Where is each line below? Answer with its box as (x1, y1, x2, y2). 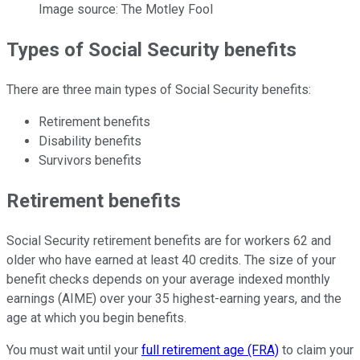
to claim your (279, 342, 354, 358)
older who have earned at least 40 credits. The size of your (6, 252, 336, 268)
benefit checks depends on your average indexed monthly (6, 272, 330, 288)
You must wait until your (6, 342, 141, 358)
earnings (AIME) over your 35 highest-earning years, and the (6, 291, 342, 307)
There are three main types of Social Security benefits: (6, 82, 311, 98)
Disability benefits (39, 133, 141, 149)
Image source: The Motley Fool (39, 2, 213, 18)
